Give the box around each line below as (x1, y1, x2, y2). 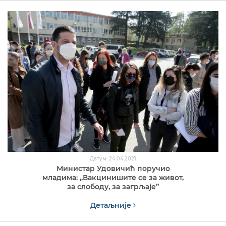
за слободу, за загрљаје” (67, 182, 159, 191)
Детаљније (90, 200, 133, 210)
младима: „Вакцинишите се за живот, (42, 173, 184, 182)
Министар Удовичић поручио (56, 163, 170, 173)
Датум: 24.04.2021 (90, 155, 136, 162)
